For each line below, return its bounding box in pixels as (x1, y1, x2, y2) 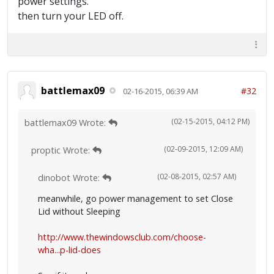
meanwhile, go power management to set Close (38, 193, 233, 204)
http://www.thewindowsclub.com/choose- (38, 231, 206, 243)
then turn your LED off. (18, 9, 124, 23)
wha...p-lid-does (38, 244, 101, 256)
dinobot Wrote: (38, 172, 102, 183)
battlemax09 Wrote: (24, 117, 108, 128)
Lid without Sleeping (38, 206, 120, 217)
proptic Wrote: (31, 144, 92, 156)
